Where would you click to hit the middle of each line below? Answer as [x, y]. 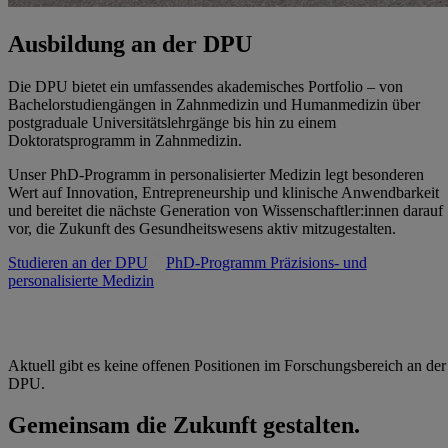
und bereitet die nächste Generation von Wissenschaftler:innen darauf [225, 210]
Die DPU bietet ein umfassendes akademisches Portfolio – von [205, 86]
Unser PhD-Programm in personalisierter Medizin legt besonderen [216, 174]
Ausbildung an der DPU [130, 43]
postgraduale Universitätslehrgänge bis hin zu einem [172, 122]
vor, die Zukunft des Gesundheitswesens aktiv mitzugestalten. [202, 228]
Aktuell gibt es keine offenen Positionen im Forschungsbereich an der [227, 365]
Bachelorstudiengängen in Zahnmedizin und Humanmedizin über [214, 104]
